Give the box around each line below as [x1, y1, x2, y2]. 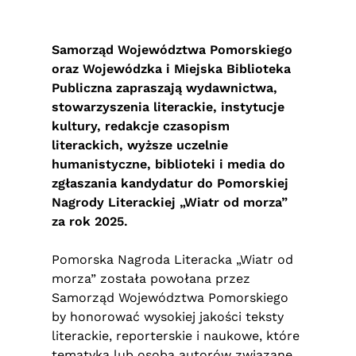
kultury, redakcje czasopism [52, 118, 230, 133]
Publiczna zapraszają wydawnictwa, [52, 80, 277, 95]
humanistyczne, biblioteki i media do [52, 157, 285, 172]
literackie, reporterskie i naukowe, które [52, 328, 300, 343]
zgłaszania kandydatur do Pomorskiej [52, 176, 288, 191]
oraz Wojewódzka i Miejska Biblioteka [52, 61, 291, 76]
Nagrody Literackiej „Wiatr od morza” [52, 195, 288, 210]
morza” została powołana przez [52, 271, 250, 286]
